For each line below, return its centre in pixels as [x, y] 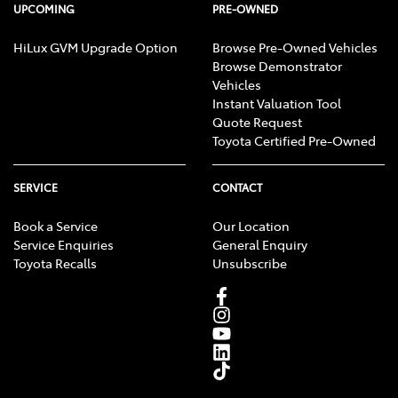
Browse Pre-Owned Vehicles [295, 48]
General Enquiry [260, 245]
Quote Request [257, 122]
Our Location [251, 226]
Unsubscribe [250, 263]
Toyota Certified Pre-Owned [294, 141]
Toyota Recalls [55, 263]
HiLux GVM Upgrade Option [96, 48]
